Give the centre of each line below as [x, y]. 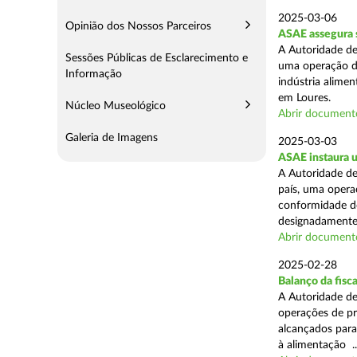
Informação [94, 74]
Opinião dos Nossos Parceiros [138, 26]
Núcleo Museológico [116, 106]
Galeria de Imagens [112, 138]
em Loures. [304, 98]
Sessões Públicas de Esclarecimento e [157, 58]
